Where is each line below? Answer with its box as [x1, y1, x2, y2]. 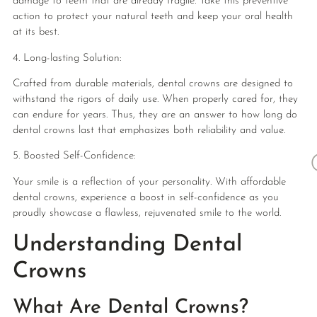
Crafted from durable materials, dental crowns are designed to [12, 78, 293, 89]
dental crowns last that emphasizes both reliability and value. [12, 125, 285, 136]
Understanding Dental [12, 234, 242, 257]
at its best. [12, 27, 59, 38]
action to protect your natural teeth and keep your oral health [12, 11, 293, 23]
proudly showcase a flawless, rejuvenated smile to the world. [12, 207, 281, 219]
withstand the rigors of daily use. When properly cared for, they [12, 93, 298, 105]
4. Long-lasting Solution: [12, 52, 122, 64]
